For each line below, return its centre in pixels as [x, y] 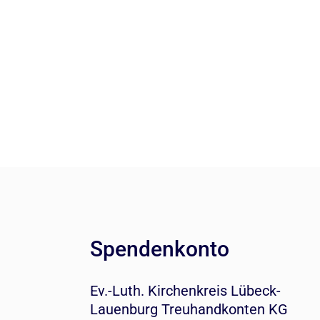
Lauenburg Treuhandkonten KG [189, 309]
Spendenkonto [159, 249]
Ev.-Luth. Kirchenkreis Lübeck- [185, 291]
